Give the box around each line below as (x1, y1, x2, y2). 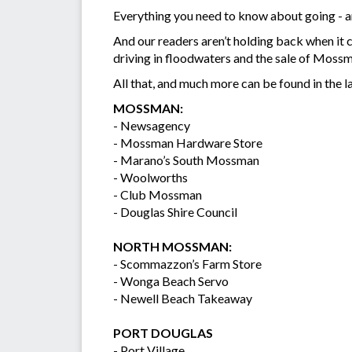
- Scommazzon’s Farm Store (113, 256, 262, 272)
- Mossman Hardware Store (113, 135, 262, 151)
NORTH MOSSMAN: (113, 239, 232, 255)
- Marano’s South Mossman (113, 152, 259, 168)
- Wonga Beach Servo (113, 273, 229, 289)
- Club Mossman (113, 187, 204, 203)
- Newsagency (113, 118, 190, 134)
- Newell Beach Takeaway (113, 291, 252, 306)
